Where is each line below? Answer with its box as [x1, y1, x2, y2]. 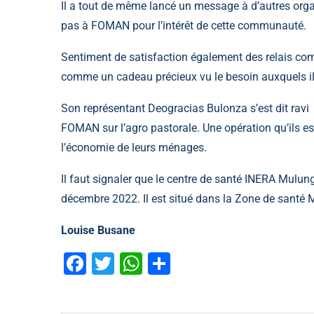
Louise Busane [61, 223, 135, 237]
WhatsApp [142, 250, 245, 277]
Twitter [114, 250, 183, 277]
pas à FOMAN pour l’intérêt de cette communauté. [61, 18, 306, 32]
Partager [170, 250, 256, 277]
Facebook [86, 250, 183, 277]
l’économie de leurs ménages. [61, 140, 207, 154]
